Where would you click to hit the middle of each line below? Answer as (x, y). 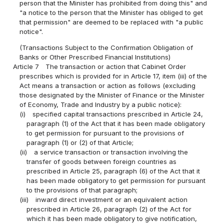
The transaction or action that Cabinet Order (116, 66)
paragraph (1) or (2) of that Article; (80, 142)
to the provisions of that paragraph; (82, 190)
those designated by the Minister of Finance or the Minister (112, 95)
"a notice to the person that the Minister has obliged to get (111, 12)
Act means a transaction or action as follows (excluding (108, 85)
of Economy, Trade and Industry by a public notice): (101, 104)
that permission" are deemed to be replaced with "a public (112, 22)
